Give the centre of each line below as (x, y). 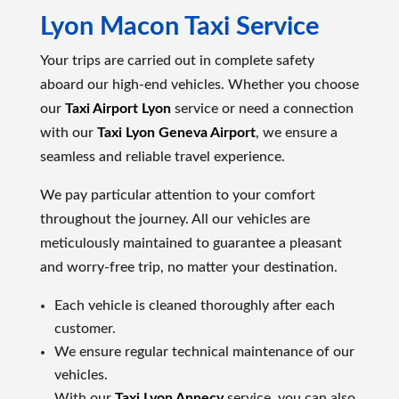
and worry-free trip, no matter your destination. (188, 267)
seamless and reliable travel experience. (162, 156)
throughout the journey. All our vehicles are (175, 219)
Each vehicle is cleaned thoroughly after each (194, 305)
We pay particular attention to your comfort (177, 195)
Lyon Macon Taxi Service (179, 27)
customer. (85, 328)
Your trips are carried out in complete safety (177, 60)
